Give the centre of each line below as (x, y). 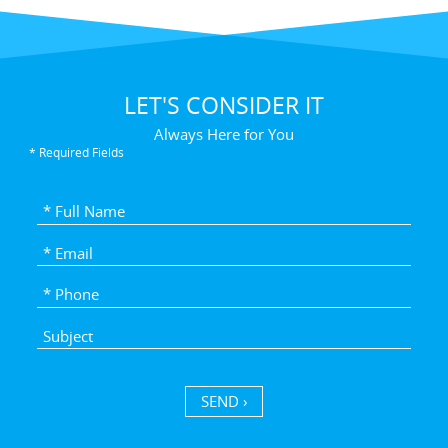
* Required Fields (77, 153)
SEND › (224, 401)
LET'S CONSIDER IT (224, 105)
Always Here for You (224, 134)
